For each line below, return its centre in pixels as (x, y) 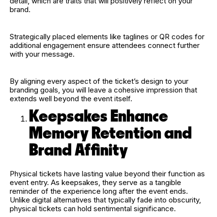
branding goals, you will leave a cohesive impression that (103, 90)
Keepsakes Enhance (99, 116)
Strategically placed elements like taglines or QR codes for (107, 36)
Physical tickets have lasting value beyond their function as (107, 174)
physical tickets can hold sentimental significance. (93, 209)
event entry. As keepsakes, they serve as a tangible (95, 183)
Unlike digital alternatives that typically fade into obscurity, (105, 200)
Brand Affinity (80, 150)
